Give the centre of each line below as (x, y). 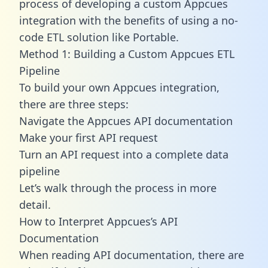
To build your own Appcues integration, (119, 87)
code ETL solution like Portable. (99, 37)
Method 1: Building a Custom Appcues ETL (127, 54)
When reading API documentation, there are (132, 255)
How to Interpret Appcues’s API (98, 221)
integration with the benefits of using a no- (129, 20)
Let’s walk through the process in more (118, 188)
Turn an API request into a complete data (124, 154)
